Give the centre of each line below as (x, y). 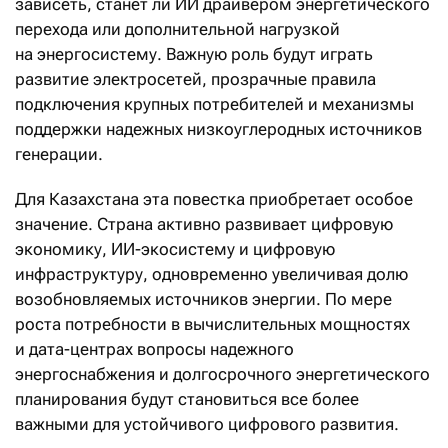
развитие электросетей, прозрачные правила (195, 78)
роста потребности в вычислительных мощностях (212, 323)
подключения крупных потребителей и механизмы (214, 103)
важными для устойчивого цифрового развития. (207, 423)
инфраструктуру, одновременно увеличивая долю (211, 273)
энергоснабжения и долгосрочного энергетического (222, 373)
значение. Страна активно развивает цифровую (204, 223)
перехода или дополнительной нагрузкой (177, 28)
